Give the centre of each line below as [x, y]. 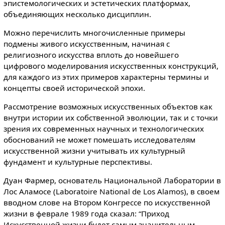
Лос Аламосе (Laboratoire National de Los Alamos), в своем [111, 192]
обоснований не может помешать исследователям [99, 140]
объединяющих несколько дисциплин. [77, 14]
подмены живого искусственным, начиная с [86, 43]
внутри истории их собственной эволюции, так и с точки [110, 118]
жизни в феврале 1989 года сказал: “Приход [86, 214]
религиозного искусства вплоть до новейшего [91, 54]
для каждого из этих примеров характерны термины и [106, 77]
